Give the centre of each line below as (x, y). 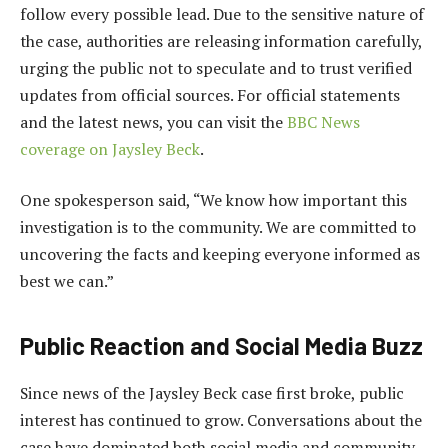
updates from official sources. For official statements (210, 94)
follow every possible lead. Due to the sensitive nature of (222, 13)
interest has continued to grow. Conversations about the (221, 420)
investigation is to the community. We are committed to (218, 227)
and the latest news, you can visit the (153, 121)
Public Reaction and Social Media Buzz (221, 345)
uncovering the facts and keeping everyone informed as (220, 254)
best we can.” (67, 281)
